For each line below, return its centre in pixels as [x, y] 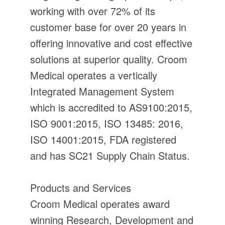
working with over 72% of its [93, 11]
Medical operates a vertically [94, 75]
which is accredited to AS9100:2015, [111, 107]
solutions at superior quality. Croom [109, 59]
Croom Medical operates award [100, 204]
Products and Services [81, 188]
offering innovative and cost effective [111, 43]
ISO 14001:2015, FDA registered [103, 140]
